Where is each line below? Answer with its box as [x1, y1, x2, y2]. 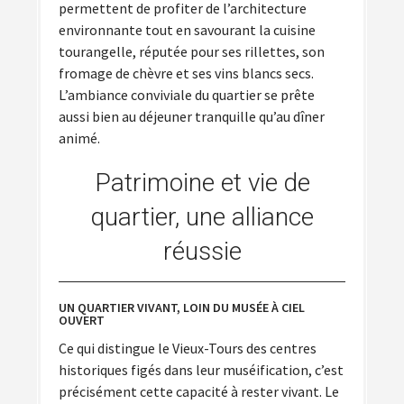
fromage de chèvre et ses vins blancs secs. [59, 64, 314, 83]
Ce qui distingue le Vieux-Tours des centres [59, 338, 317, 357]
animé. [59, 129, 100, 148]
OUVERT [59, 312, 105, 329]
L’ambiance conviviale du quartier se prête [59, 86, 315, 105]
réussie [162, 236, 242, 267]
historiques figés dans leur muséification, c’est [59, 360, 344, 379]
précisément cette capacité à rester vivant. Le [59, 381, 339, 400]
